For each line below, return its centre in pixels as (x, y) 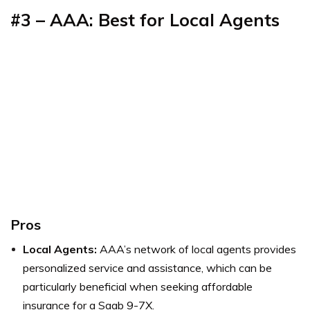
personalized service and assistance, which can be (147, 268)
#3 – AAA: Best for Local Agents (145, 20)
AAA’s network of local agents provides (197, 249)
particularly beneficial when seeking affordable (138, 287)
